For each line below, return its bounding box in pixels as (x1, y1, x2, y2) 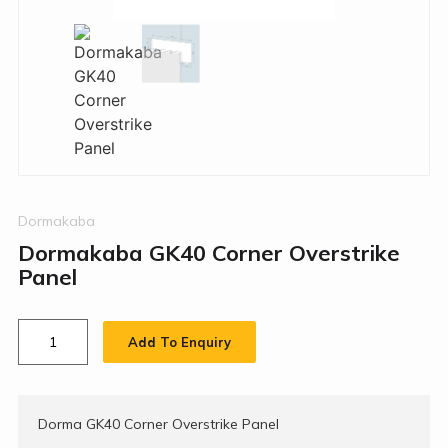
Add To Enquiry (127, 334, 231, 351)
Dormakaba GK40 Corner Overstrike (17, 239, 400, 268)
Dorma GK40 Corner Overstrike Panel (37, 415, 279, 434)
